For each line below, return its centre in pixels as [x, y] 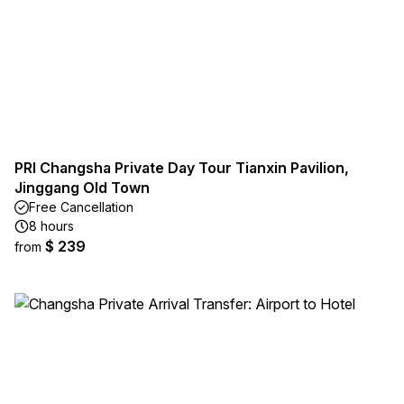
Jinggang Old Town [82, 188]
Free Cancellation [81, 207]
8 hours [51, 226]
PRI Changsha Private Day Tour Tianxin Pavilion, [182, 168]
